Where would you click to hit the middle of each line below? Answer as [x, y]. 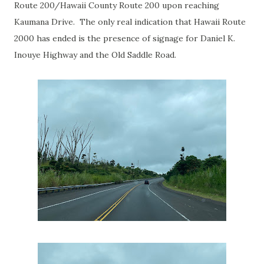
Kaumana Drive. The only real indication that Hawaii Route [130, 22]
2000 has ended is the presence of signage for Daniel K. [125, 38]
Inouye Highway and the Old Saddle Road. [98, 55]
